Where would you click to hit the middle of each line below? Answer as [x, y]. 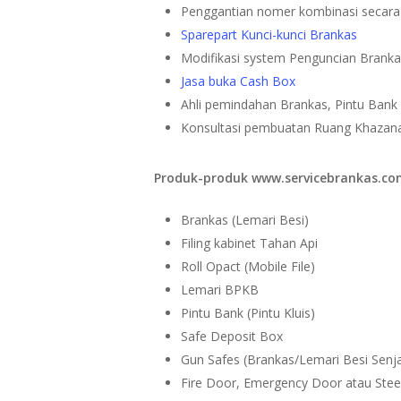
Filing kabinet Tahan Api [250, 243]
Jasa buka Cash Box [239, 81]
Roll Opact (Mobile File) [248, 266]
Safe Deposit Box [232, 336]
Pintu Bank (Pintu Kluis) [248, 312]
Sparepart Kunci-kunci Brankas [269, 34]
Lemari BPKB [220, 289]
